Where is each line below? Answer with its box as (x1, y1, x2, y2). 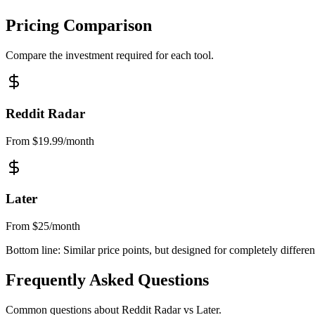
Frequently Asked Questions (6, 271, 209, 290)
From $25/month (6, 220, 80, 233)
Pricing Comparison (6, 16, 152, 35)
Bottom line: (6, 244, 60, 257)
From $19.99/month (6, 134, 94, 147)
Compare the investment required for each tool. (6, 49, 214, 62)
